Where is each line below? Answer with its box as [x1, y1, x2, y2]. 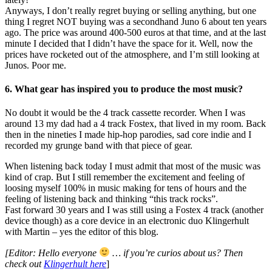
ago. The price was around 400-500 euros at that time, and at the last [5, 27, 266, 38]
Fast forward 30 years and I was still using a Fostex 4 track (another [5, 205, 263, 216]
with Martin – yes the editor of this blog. [5, 226, 158, 237]
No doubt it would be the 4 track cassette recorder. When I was [5, 107, 245, 118]
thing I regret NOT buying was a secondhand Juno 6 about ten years [5, 16, 267, 27]
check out [5, 258, 44, 269]
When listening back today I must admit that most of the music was [5, 161, 260, 172]
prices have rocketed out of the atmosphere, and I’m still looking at [5, 49, 259, 59]
